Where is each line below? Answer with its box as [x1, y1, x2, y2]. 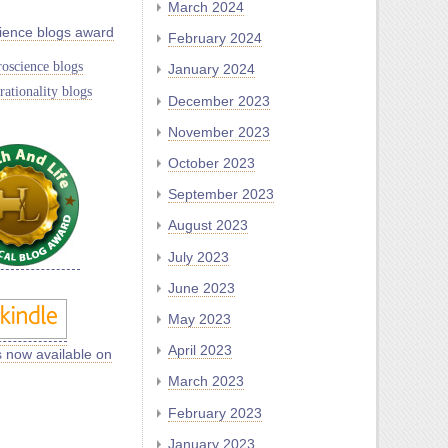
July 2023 [168, 248, 229, 265]
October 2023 [168, 155, 255, 172]
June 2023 [168, 279, 235, 296]
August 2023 [168, 217, 248, 234]
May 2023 [168, 310, 231, 327]
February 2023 [168, 404, 262, 421]
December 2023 [168, 92, 270, 109]
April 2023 [168, 342, 232, 359]
